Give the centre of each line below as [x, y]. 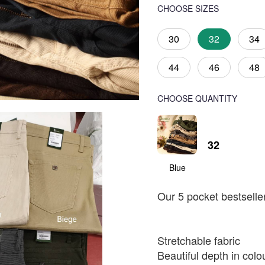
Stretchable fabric [199, 240]
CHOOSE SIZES [188, 8]
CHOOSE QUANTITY [197, 98]
